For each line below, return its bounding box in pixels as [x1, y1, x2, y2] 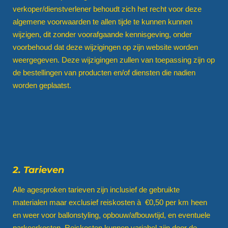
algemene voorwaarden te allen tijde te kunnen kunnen [13, 17, 192, 26]
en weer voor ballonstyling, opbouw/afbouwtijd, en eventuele [13, 211, 210, 219]
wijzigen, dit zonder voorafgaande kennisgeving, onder [13, 30, 192, 39]
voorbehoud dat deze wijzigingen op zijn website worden [13, 42, 198, 51]
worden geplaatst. [13, 80, 71, 90]
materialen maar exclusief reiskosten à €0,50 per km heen [13, 198, 207, 207]
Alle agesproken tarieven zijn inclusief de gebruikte [13, 185, 180, 194]
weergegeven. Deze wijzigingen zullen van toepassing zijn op [13, 55, 215, 64]
